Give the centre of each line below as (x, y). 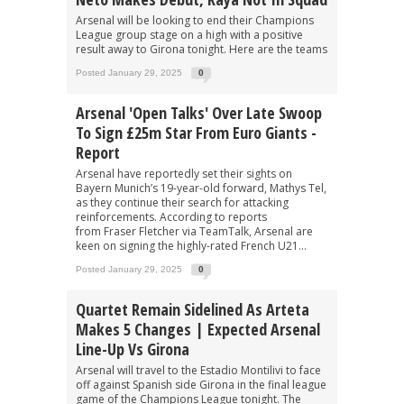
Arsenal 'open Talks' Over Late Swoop (199, 112)
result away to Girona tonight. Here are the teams (202, 49)
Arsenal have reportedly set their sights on (184, 173)
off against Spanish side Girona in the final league (201, 384)
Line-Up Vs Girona (133, 349)
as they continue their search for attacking (182, 202)
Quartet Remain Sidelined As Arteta (193, 309)
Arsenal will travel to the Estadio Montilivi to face (198, 370)
